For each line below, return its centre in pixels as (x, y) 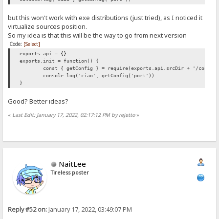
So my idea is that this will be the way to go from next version (98, 35)
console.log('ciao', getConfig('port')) (99, 75)
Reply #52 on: (28, 209)
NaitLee (73, 164)
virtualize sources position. (48, 26)
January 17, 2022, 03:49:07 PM (90, 209)
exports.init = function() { (59, 61)
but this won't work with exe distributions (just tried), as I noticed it (105, 17)
